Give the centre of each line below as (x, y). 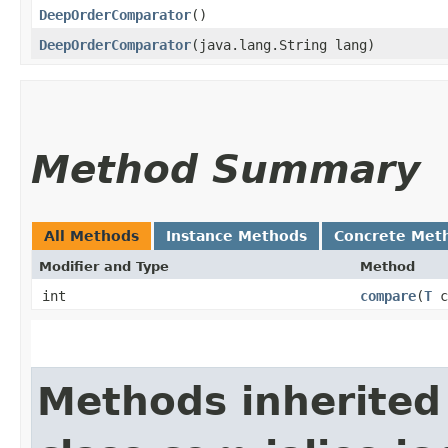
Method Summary (225, 169)
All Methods (91, 235)
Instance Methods (236, 235)
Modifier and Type (104, 266)
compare (388, 295)
